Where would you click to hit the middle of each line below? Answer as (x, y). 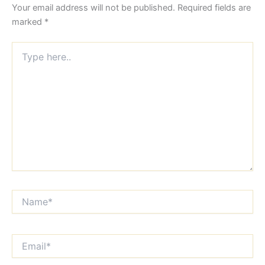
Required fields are (214, 8)
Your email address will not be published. (93, 8)
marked (28, 22)
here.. (22, 59)
